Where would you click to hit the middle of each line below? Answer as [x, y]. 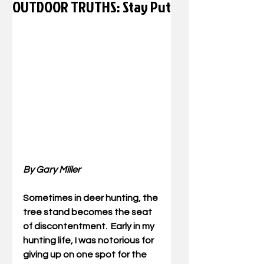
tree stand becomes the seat [88, 212]
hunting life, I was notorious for [89, 240]
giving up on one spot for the [86, 255]
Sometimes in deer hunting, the [91, 198]
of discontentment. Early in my [90, 226]
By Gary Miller [52, 170]
